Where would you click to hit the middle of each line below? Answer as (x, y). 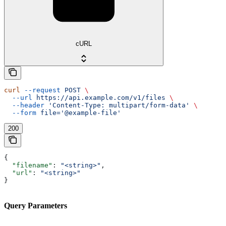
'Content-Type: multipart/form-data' (117, 105)
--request (40, 90)
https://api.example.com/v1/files (99, 97)
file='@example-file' (79, 112)
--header (24, 105)
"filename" (28, 165)
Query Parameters (36, 206)
